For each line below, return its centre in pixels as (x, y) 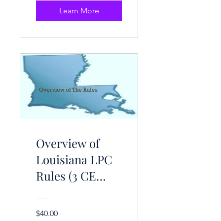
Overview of (68, 143)
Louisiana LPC (74, 160)
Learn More (79, 10)
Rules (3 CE (66, 176)
